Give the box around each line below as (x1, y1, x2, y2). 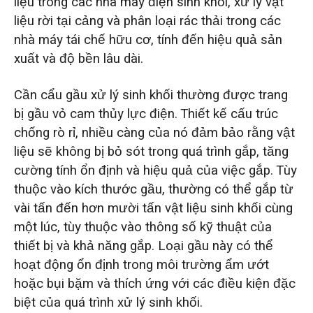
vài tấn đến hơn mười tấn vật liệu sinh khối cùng (13, 198, 293, 218)
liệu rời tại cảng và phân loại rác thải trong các (13, 10, 281, 31)
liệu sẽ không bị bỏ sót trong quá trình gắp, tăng (13, 141, 289, 161)
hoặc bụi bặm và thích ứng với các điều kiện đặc (13, 273, 296, 293)
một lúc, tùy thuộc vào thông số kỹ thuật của (13, 217, 272, 237)
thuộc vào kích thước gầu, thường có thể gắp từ (13, 179, 293, 199)
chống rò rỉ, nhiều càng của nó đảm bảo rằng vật (13, 122, 295, 143)
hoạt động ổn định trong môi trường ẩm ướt (13, 254, 269, 275)
